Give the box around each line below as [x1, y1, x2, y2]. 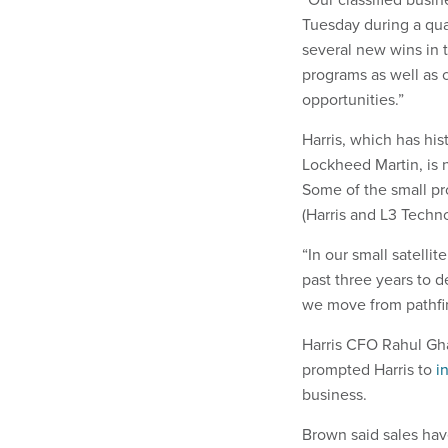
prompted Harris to [302, 357, 436, 380]
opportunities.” [302, 87, 404, 110]
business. [302, 382, 367, 405]
